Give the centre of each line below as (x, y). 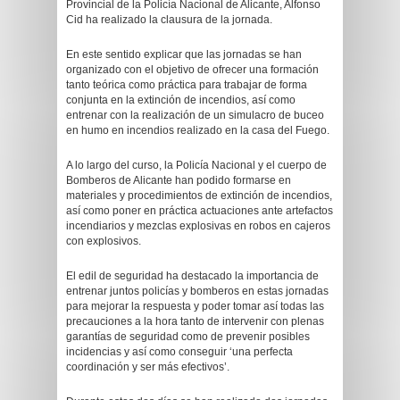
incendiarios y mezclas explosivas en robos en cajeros (198, 226)
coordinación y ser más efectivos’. (148, 367)
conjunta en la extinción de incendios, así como (181, 100)
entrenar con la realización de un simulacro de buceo (195, 115)
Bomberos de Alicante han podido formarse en (179, 180)
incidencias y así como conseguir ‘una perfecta (179, 352)
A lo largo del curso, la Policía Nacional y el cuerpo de (196, 165)
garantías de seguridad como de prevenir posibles (188, 337)
